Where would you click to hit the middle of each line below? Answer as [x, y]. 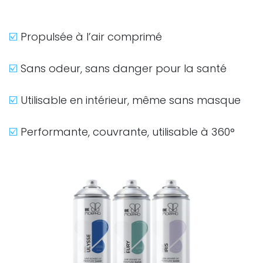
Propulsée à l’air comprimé [94, 36]
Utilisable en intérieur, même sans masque [132, 100]
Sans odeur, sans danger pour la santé [125, 68]
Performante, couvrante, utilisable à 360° [126, 131]
